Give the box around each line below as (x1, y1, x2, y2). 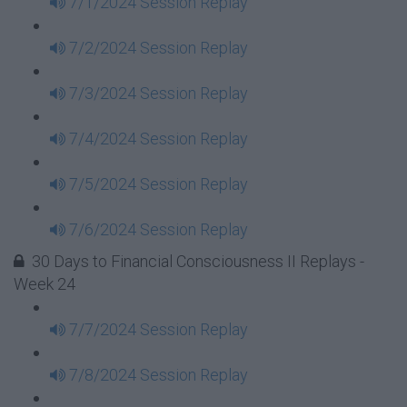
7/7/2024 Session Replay (69, 320, 248, 339)
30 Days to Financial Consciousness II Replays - (32, 252, 364, 271)
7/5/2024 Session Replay (69, 174, 248, 194)
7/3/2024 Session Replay (69, 84, 248, 103)
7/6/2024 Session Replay (69, 220, 248, 239)
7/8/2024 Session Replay (69, 365, 248, 384)
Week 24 (14, 274, 75, 293)
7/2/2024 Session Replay (69, 38, 248, 57)
